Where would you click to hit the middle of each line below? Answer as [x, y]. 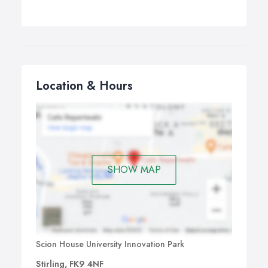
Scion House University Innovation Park [110, 244]
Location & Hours [84, 86]
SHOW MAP [134, 169]
